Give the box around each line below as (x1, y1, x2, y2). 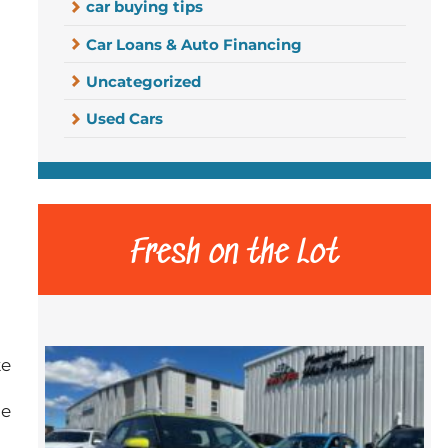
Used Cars (86, 109, 164, 129)
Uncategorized (86, 71, 202, 91)
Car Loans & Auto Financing (86, 34, 303, 54)
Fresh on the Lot (129, 234, 340, 274)
